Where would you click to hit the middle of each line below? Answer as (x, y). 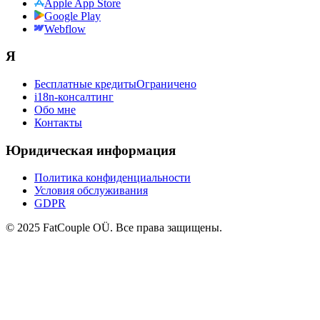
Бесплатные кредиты (85, 84)
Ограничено (166, 84)
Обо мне (55, 109)
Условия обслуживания (91, 191)
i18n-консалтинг (74, 96)
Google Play (72, 16)
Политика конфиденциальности (112, 178)
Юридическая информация (91, 150)
